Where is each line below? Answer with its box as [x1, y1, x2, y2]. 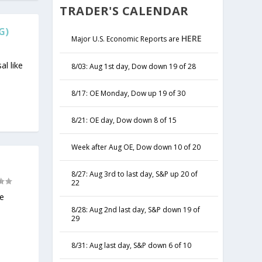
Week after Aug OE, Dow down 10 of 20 [71, 142, 201, 152]
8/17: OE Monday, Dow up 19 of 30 [71, 88, 186, 98]
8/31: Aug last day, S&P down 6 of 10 [71, 240, 192, 250]
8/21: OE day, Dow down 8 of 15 [71, 115, 177, 125]
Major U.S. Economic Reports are [71, 33, 182, 44]
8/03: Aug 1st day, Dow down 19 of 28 [71, 61, 196, 71]
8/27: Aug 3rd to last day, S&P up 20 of [71, 168, 198, 179]
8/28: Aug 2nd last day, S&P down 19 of [71, 204, 201, 215]
